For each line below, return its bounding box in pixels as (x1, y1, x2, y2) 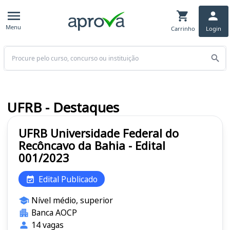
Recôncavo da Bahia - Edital (18, 138, 165, 154)
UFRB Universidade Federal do (18, 125, 179, 141)
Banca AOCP (31, 207, 77, 219)
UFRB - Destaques (7, 98, 119, 117)
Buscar (3, 46, 27, 56)
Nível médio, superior (31, 195, 113, 206)
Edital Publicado (39, 173, 98, 185)
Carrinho (170, 24, 195, 32)
